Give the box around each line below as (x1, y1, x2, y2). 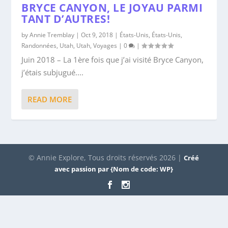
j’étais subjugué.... (21, 67, 84, 77)
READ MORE (27, 94, 72, 104)
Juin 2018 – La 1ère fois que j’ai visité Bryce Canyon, (21, 54, 204, 65)
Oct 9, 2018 (81, 30, 113, 39)
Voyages (93, 41, 118, 50)
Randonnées (21, 41, 57, 50)
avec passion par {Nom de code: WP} (54, 164, 174, 174)
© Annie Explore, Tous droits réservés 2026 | (28, 152, 184, 162)
